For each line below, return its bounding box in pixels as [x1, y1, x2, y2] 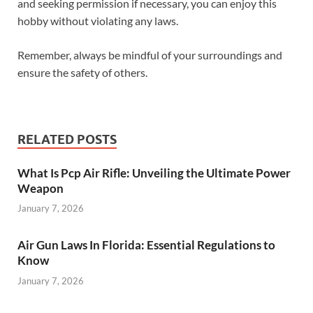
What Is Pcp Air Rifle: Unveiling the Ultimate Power [17, 165, 291, 180]
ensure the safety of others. [17, 65, 147, 79]
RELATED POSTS [17, 131, 117, 147]
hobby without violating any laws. [17, 13, 178, 27]
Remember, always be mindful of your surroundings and [17, 48, 282, 61]
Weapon [17, 180, 64, 196]
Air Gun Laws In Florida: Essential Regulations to [17, 238, 275, 253]
